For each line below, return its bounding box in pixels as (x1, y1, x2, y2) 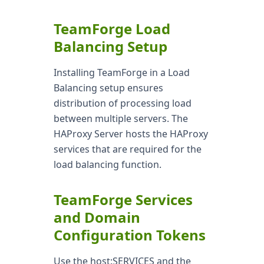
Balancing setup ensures (53, 81, 163, 94)
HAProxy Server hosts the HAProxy (53, 127, 208, 140)
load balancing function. (53, 158, 161, 171)
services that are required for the (53, 143, 202, 156)
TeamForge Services (53, 190, 193, 209)
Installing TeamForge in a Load (53, 66, 190, 79)
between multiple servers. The (53, 112, 188, 125)
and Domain (53, 207, 140, 227)
